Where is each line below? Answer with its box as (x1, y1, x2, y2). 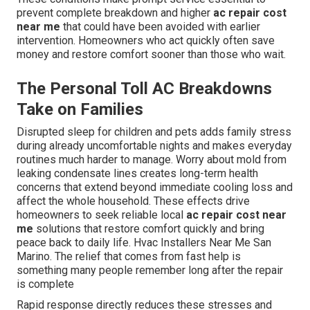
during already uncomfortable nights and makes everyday (17, 139, 292, 153)
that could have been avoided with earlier (60, 20, 260, 34)
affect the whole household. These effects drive (17, 194, 250, 208)
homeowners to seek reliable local (17, 208, 186, 222)
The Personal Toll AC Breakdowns (17, 79, 272, 99)
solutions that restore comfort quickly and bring (33, 222, 264, 236)
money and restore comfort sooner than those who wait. (17, 48, 286, 62)
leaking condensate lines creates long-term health (17, 167, 258, 181)
